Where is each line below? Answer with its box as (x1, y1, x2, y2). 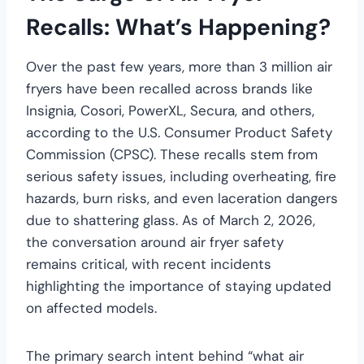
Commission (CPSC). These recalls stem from (26, 145, 318, 163)
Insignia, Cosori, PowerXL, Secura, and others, (26, 101, 314, 119)
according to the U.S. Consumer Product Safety (26, 123, 332, 141)
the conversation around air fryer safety (26, 232, 284, 251)
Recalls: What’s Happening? (26, 11, 331, 42)
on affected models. (26, 298, 157, 317)
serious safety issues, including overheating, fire (26, 167, 336, 185)
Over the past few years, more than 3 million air (26, 57, 332, 76)
